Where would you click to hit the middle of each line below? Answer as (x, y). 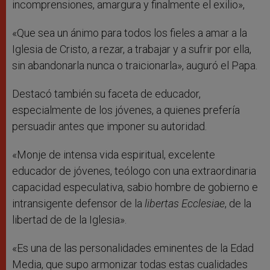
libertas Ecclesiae (185, 204)
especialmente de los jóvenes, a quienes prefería (126, 110)
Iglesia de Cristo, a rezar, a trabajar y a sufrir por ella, (132, 49)
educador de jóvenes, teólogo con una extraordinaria (134, 171)
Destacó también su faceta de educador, (106, 94)
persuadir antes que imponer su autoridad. (109, 127)
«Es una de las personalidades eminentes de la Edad (133, 248)
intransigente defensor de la (78, 204)
